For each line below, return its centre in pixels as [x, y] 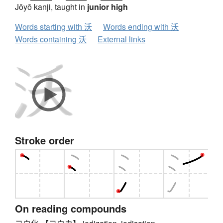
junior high [108, 7]
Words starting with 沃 [54, 27]
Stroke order [45, 140]
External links [121, 39]
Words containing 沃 [51, 39]
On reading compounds [71, 209]
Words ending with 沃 [141, 27]
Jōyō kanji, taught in [51, 7]
